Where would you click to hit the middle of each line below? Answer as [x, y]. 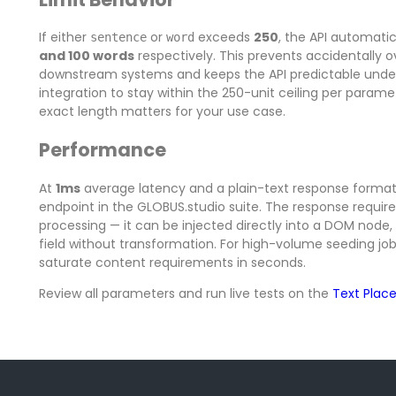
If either [64, 37]
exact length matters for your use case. [162, 111]
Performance [102, 150]
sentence [118, 37]
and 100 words [86, 55]
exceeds [224, 37]
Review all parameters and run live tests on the [185, 293]
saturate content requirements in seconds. [172, 262]
